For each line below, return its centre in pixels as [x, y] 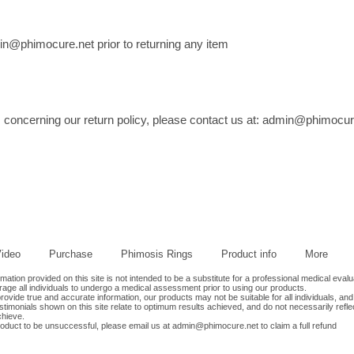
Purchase [71, 254]
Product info [249, 254]
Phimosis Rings [157, 254]
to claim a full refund [298, 326]
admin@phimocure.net [215, 326]
